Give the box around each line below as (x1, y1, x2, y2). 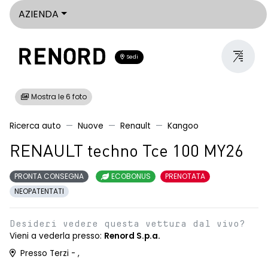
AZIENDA (19, 7, 59, 21)
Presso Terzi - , (18, 248, 80, 259)
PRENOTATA (165, 171, 205, 181)
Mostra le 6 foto (29, 92, 87, 102)
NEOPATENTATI (14, 186, 64, 196)
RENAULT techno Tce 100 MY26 (10, 144, 243, 161)
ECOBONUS (109, 171, 151, 181)
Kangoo (167, 120, 199, 132)
